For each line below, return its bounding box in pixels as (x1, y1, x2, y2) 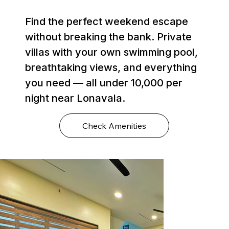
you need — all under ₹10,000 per (25, 77, 183, 89)
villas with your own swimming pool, (25, 46, 198, 59)
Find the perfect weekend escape (25, 15, 189, 28)
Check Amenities (82, 121, 147, 131)
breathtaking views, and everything (25, 61, 197, 74)
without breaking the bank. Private (25, 31, 192, 43)
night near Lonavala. (25, 92, 126, 105)
